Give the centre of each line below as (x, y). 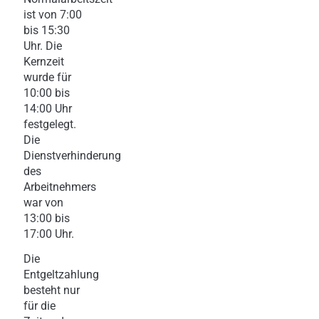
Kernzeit (44, 61)
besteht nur (52, 290)
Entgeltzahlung (61, 274)
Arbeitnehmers (60, 187)
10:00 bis (47, 93)
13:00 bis (47, 218)
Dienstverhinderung (72, 155)
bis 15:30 (47, 30)
